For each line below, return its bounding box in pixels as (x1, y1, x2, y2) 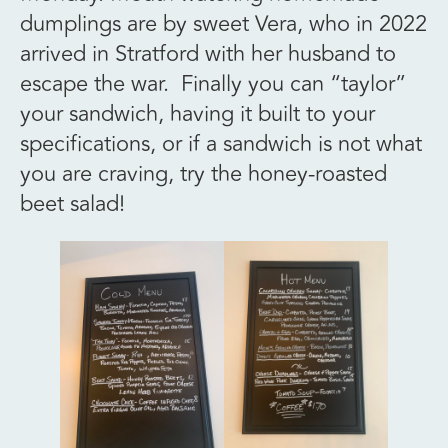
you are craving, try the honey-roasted (20, 156, 387, 191)
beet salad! (20, 186, 125, 221)
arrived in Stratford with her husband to (20, 36, 396, 71)
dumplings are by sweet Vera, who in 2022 (20, 6, 427, 41)
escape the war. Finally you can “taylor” (20, 66, 406, 101)
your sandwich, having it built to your (20, 96, 375, 131)
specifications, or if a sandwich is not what (20, 126, 422, 161)
